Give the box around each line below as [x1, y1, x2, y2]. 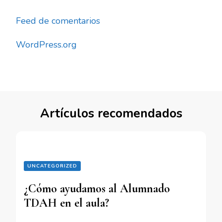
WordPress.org [16, 39, 77, 51]
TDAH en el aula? [24, 196, 109, 211]
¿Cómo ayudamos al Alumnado [24, 181, 170, 196]
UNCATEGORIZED [27, 163, 77, 170]
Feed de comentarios [16, 15, 100, 27]
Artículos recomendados [40, 105, 182, 122]
